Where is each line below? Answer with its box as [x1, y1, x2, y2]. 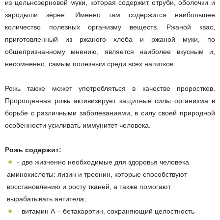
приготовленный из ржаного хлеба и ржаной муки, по [5, 35, 215, 44]
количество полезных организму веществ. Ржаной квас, [5, 23, 215, 31]
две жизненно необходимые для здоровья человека [22, 158, 189, 166]
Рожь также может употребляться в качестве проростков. [5, 84, 215, 93]
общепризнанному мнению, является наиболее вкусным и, [5, 48, 215, 56]
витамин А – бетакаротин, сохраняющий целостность [22, 207, 194, 216]
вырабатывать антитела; [7, 195, 86, 203]
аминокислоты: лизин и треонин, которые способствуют [7, 170, 187, 179]
